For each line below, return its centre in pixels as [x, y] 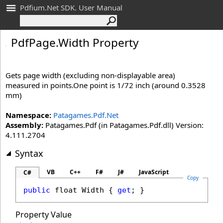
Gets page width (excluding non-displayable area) [90, 75]
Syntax [29, 153]
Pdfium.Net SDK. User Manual [71, 7]
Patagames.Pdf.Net [86, 115]
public [37, 190]
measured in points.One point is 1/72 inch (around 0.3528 [106, 85]
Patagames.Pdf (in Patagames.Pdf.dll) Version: [123, 125]
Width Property [98, 43]
